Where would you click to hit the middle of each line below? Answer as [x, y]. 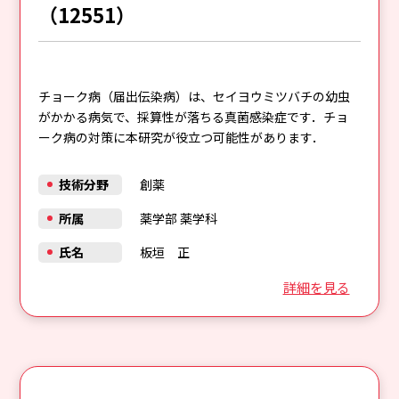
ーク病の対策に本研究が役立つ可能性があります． [182, 137]
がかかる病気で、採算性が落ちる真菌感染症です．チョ [194, 116]
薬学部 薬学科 [178, 218]
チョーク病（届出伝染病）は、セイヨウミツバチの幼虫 [195, 96]
